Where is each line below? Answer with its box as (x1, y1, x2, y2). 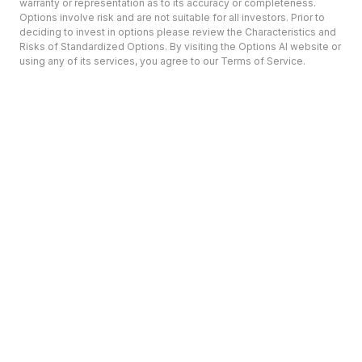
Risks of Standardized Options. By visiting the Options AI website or (19, 40, 341, 53)
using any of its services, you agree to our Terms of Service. (19, 55, 305, 68)
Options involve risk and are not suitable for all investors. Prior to (19, 11, 325, 24)
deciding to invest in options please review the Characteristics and (19, 26, 336, 39)
